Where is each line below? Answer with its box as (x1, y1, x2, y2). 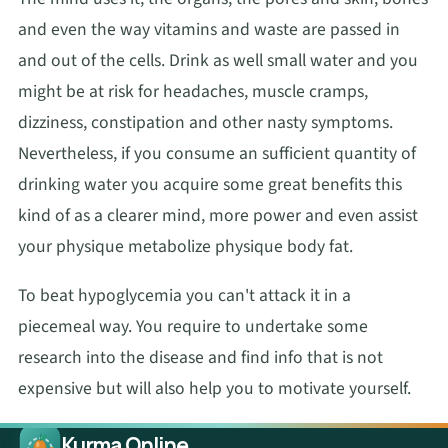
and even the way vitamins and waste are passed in (18, 16, 400, 42)
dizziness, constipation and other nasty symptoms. (18, 109, 393, 135)
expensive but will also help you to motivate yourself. (18, 376, 411, 402)
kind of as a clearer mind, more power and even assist (18, 202, 418, 228)
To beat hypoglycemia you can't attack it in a (18, 283, 351, 309)
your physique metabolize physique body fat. (18, 233, 353, 259)
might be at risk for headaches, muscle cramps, (18, 78, 368, 104)
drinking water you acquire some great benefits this (18, 171, 402, 197)
